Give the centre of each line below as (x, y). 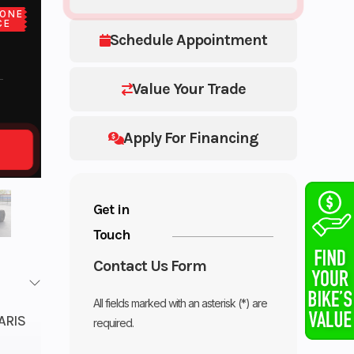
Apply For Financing (191, 137)
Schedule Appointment (189, 40)
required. (114, 322)
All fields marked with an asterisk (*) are (181, 303)
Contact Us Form (150, 265)
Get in (112, 209)
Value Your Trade (188, 88)
